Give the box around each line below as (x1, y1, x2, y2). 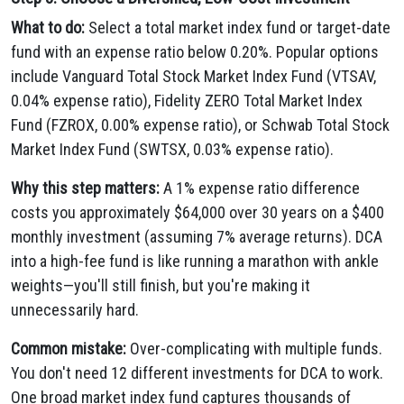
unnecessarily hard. (11, 300, 139, 319)
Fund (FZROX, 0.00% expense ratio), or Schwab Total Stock (11, 115, 390, 134)
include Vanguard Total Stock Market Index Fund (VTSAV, (11, 67, 376, 86)
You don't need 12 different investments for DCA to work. (11, 363, 383, 382)
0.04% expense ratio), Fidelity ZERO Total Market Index (11, 91, 363, 110)
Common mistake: (11, 339, 126, 358)
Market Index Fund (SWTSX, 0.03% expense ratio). (11, 140, 334, 159)
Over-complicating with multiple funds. (126, 339, 382, 358)
